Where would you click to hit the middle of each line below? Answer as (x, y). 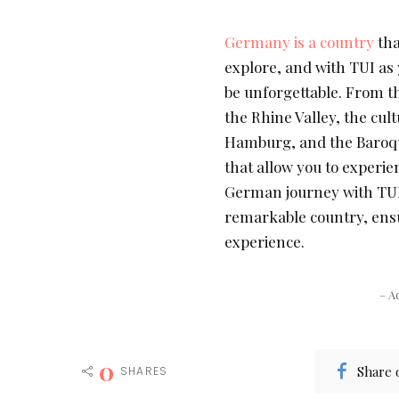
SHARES (144, 371)
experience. (265, 242)
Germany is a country (299, 42)
